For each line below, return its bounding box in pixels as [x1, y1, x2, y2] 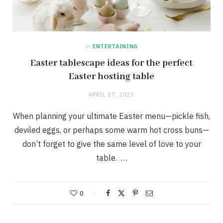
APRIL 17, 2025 [89, 91, 134, 99]
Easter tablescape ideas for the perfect [30, 57, 193, 70]
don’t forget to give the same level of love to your [22, 139, 201, 149]
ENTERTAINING [93, 43, 138, 50]
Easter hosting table [69, 71, 154, 83]
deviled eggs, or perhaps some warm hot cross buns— [14, 125, 209, 135]
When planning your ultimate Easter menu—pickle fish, [13, 111, 210, 121]
